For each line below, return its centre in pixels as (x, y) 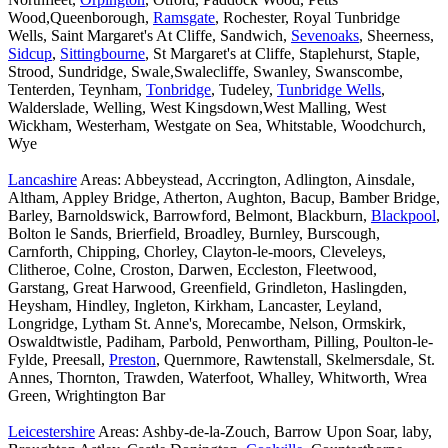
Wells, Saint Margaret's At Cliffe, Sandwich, (149, 36)
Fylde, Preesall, (58, 360)
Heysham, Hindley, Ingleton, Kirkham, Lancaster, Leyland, (195, 306)
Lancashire (42, 180)
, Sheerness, (396, 36)
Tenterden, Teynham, (77, 90)
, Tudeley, (244, 90)
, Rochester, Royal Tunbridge (307, 18)
